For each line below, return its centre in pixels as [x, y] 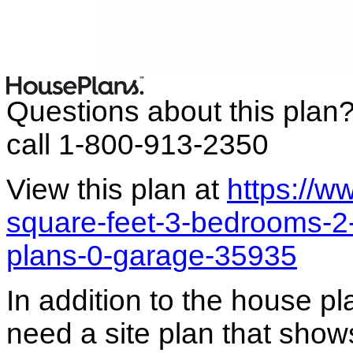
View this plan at [117, 190]
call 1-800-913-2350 [137, 145]
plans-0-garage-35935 [152, 256]
